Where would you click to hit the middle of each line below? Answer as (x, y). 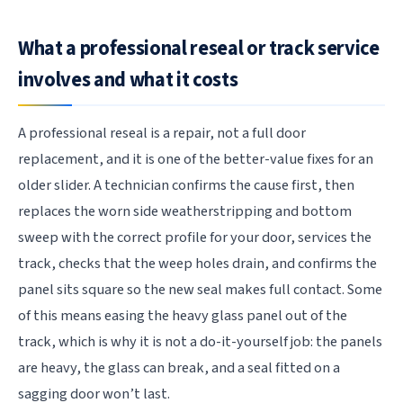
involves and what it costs (128, 80)
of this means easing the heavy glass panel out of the (183, 316)
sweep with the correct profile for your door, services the (195, 238)
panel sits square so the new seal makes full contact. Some (200, 290)
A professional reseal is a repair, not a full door (162, 134)
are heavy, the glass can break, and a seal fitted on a (179, 368)
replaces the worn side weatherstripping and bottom (185, 212)
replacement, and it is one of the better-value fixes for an (196, 160)
